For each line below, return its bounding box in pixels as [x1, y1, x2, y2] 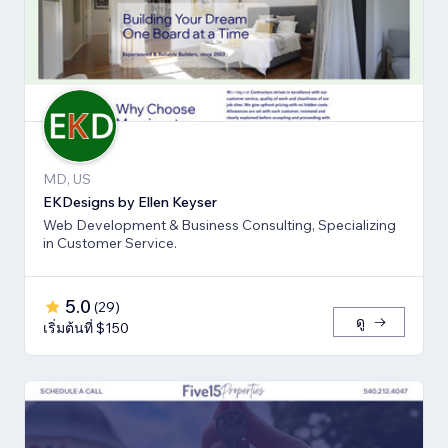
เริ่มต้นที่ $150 [43, 319, 129, 338]
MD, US [43, 170, 91, 189]
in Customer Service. [43, 234, 177, 253]
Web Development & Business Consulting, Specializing [43, 216, 396, 235]
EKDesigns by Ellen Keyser [43, 193, 217, 212]
